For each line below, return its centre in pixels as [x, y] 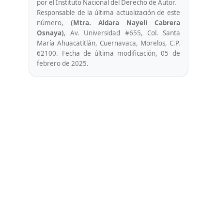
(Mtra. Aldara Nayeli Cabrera [125, 23]
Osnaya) [51, 33]
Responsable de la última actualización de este [108, 12]
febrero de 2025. [63, 63]
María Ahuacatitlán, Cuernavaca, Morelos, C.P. [108, 43]
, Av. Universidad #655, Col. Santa [122, 33]
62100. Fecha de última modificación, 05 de [108, 53]
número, [54, 23]
